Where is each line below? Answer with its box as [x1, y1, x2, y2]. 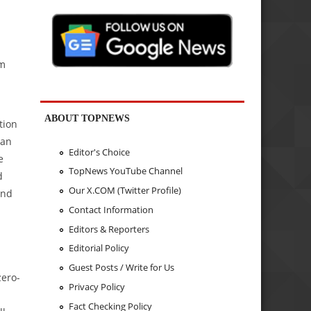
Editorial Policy [68, 242, 129, 255]
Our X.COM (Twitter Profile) [68, 184, 181, 197]
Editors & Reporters [68, 222, 149, 235]
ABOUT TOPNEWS [44, 112, 131, 124]
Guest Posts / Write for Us [68, 261, 174, 274]
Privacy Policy [68, 280, 125, 293]
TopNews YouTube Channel [68, 165, 183, 178]
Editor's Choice [68, 145, 130, 158]
